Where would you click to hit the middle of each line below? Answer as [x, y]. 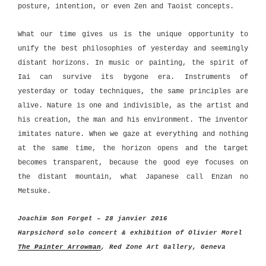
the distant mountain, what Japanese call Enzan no [133, 177]
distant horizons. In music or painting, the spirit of [133, 63]
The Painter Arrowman [59, 247]
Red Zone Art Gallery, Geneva [167, 247]
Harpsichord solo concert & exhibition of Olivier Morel [130, 233]
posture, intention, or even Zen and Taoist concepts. [126, 7]
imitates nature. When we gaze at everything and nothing [133, 134]
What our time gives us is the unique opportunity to [133, 34]
